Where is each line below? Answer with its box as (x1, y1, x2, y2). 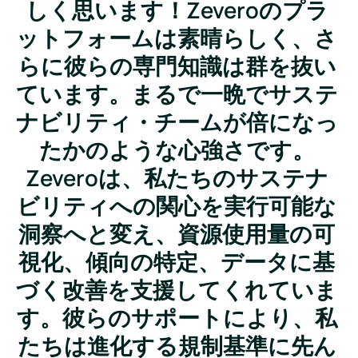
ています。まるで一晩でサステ (15, 79, 338, 109)
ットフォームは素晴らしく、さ (16, 23, 338, 54)
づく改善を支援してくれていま (16, 275, 338, 305)
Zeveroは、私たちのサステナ (25, 163, 328, 193)
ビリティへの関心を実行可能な (17, 191, 337, 221)
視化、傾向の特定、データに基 (18, 247, 336, 277)
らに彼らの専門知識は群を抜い (17, 51, 336, 82)
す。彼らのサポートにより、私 (16, 303, 337, 333)
